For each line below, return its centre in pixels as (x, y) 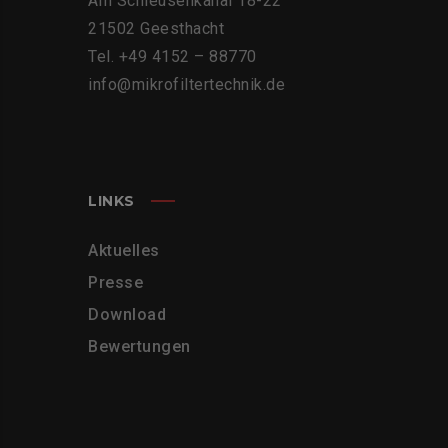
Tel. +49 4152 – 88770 (172, 56)
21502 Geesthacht (156, 28)
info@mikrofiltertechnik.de (186, 84)
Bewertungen (139, 346)
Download (127, 314)
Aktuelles (124, 250)
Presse (115, 282)
